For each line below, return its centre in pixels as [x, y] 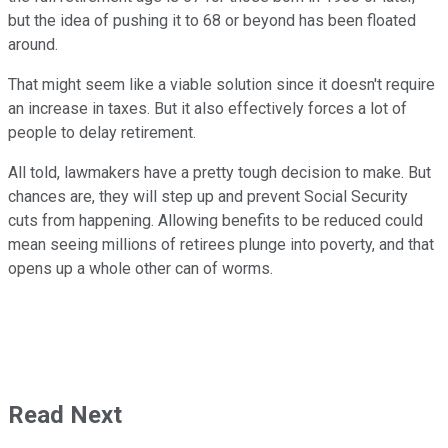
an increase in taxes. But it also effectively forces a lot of [207, 109]
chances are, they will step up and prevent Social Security [208, 197]
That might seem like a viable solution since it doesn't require [221, 85]
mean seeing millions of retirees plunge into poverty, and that [221, 245]
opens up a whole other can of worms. [140, 269]
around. [33, 45]
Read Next [65, 415]
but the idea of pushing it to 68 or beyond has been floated [212, 21]
